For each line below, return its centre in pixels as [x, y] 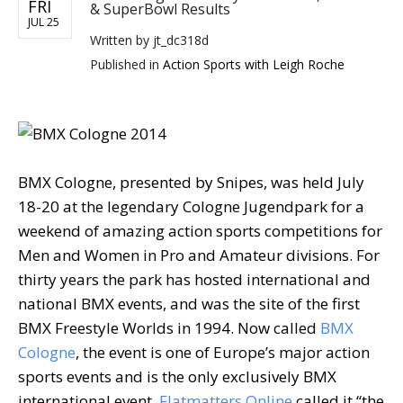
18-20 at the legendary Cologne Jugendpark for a [191, 207]
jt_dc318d [181, 40]
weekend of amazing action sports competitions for [200, 231]
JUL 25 [44, 22]
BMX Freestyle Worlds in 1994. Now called [169, 328]
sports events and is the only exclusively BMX [177, 377]
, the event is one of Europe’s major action [223, 353]
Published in [126, 65]
